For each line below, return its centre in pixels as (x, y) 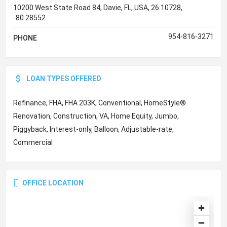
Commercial (33, 142)
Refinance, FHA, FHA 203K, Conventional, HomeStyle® (100, 103)
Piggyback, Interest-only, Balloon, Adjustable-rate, (93, 129)
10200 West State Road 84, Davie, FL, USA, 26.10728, (98, 8)
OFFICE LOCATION (53, 183)
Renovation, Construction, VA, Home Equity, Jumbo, (96, 116)
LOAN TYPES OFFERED (64, 79)
